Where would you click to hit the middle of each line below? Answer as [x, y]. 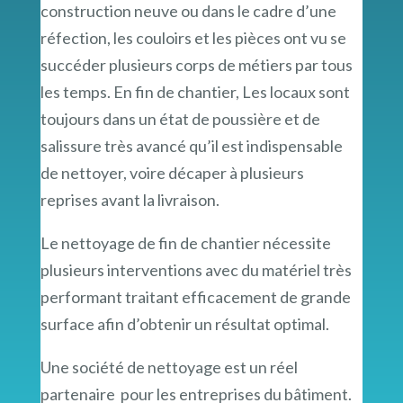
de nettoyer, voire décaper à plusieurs [172, 172]
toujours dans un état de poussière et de [180, 118]
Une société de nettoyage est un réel [169, 367]
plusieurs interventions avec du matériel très [196, 269]
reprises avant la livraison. [130, 199]
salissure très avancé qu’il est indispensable [191, 145]
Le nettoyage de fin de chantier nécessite [185, 242]
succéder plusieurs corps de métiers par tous [196, 64]
